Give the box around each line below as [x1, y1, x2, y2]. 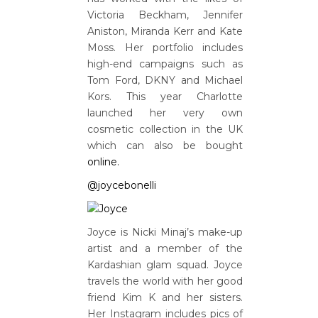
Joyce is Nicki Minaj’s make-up [87, 226, 243, 238]
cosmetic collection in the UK [87, 123, 243, 136]
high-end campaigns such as [87, 57, 243, 70]
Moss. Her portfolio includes [87, 41, 243, 54]
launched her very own [87, 106, 243, 119]
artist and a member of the [87, 242, 243, 255]
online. [87, 155, 119, 168]
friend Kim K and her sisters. [87, 291, 243, 304]
